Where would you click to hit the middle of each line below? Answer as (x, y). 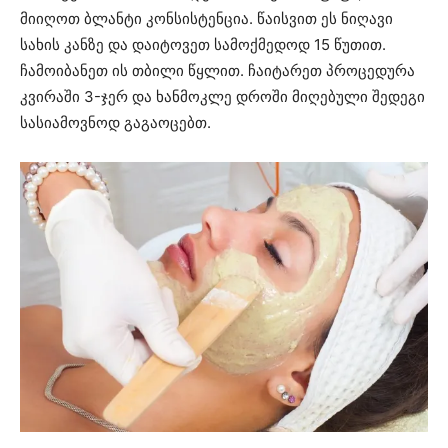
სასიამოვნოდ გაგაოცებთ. (115, 122)
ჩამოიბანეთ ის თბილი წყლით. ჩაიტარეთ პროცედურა (217, 70)
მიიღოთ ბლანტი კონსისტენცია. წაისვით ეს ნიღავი (206, 18)
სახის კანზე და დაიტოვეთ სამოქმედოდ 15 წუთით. (203, 44)
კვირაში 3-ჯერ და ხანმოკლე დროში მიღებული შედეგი (222, 96)
